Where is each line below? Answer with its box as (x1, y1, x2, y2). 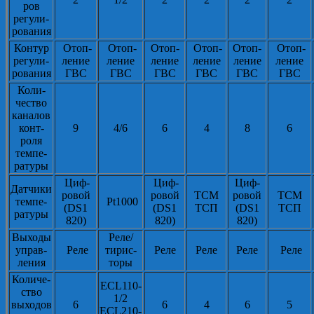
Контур (13, 42, 49, 55)
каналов (12, 109, 50, 122)
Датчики (11, 183, 52, 196)
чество (15, 97, 47, 109)
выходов (11, 299, 52, 311)
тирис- (104, 244, 137, 257)
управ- (15, 244, 47, 257)
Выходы (11, 231, 51, 244)
